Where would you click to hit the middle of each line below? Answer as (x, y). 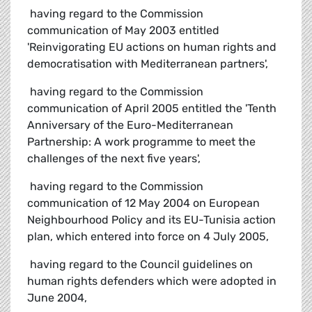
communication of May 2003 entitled (123, 31)
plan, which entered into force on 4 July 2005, (148, 237)
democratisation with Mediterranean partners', (148, 64)
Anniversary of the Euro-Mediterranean (130, 125)
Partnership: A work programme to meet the (141, 142)
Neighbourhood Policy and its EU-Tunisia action (151, 220)
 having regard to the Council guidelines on (140, 265)
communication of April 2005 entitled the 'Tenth (152, 109)
